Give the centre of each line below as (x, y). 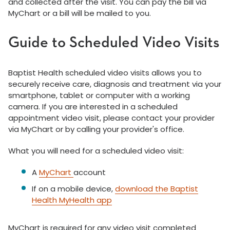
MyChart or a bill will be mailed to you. (81, 13)
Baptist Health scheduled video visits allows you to (105, 73)
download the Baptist (157, 189)
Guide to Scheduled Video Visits (114, 43)
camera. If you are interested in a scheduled (93, 107)
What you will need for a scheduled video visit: (96, 151)
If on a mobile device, (73, 189)
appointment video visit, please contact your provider (111, 118)
